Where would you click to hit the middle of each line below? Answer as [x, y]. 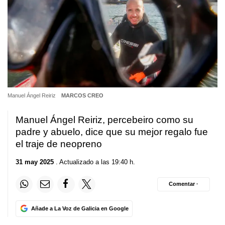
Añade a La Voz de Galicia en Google [80, 208]
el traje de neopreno [59, 144]
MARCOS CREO [82, 96]
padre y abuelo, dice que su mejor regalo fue [112, 132]
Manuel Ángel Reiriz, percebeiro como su [104, 120]
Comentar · [184, 184]
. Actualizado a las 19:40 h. [94, 162]
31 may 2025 [35, 162]
